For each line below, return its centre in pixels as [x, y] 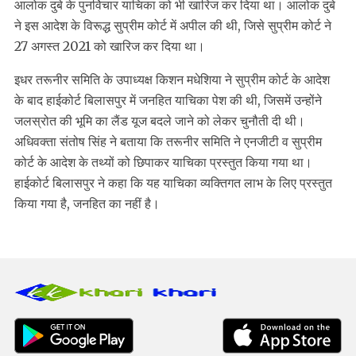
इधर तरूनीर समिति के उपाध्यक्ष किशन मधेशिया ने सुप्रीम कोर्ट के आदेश [172, 80]
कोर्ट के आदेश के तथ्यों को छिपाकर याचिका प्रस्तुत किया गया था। [163, 163]
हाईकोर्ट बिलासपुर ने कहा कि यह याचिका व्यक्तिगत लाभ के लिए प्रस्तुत [173, 183]
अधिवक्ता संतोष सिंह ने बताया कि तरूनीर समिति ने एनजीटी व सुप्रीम [168, 142]
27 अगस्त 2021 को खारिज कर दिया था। [110, 46]
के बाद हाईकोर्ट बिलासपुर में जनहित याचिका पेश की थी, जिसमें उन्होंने [168, 101]
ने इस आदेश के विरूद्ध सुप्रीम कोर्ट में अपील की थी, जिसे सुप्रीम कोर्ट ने [173, 26]
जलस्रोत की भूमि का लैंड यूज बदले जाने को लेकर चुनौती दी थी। [160, 121]
